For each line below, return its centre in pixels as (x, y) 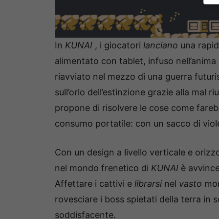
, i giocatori (119, 45)
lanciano (161, 45)
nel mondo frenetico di (103, 168)
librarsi (149, 184)
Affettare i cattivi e (95, 184)
